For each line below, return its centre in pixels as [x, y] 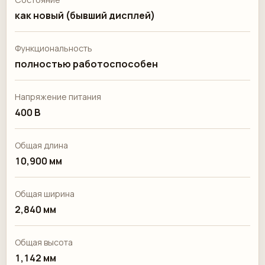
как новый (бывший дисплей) [85, 15]
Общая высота [44, 242]
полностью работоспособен [86, 64]
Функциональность [54, 48]
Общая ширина [45, 194]
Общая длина [41, 145]
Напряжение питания [58, 97]
